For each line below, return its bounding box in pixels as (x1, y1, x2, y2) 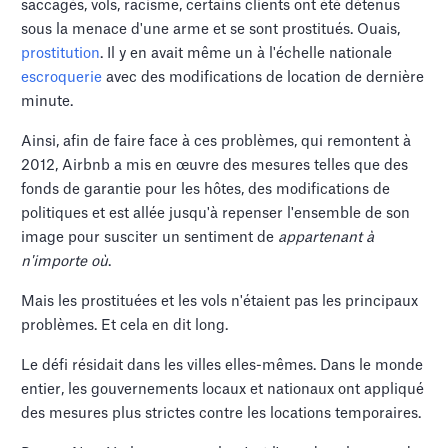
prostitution (21, 46, 101, 62)
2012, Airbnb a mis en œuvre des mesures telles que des (21, 158, 409, 174)
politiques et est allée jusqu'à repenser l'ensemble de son (21, 206, 411, 222)
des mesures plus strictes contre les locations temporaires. (21, 406, 422, 422)
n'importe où (21, 254, 109, 270)
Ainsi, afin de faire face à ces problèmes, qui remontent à (21, 134, 412, 150)
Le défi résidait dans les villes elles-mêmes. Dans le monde (21, 358, 424, 374)
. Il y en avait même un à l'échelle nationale (100, 46, 393, 62)
